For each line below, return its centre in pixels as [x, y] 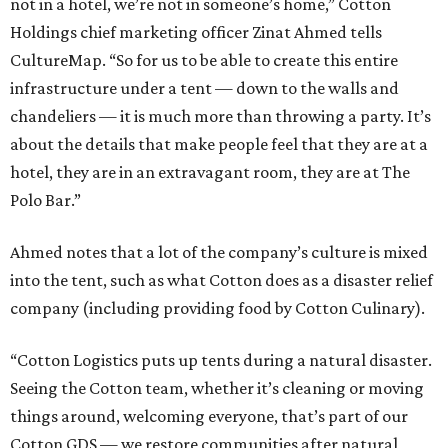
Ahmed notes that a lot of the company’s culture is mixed [219, 252]
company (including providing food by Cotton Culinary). [217, 308]
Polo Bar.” [45, 200]
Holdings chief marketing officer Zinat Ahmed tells [196, 32]
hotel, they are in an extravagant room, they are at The [210, 172]
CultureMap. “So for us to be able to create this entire [204, 60]
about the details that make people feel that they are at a [219, 144]
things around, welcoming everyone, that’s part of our [209, 416]
